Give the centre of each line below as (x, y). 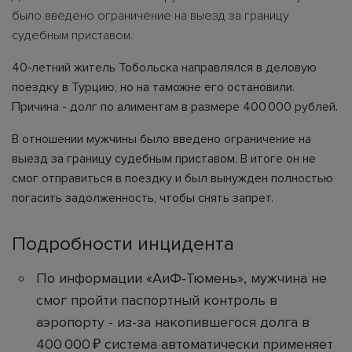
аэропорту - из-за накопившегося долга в (173, 322)
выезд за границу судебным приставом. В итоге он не (164, 158)
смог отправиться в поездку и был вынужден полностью (172, 178)
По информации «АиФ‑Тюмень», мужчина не (181, 278)
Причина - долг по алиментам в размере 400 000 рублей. (175, 106)
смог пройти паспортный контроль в (157, 300)
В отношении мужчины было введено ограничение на (161, 139)
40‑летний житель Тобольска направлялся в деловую (164, 67)
